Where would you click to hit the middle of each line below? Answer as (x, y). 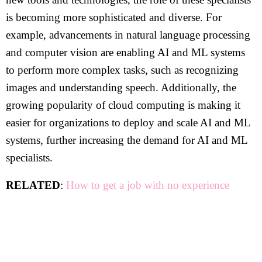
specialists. (29, 158)
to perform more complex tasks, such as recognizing (122, 70)
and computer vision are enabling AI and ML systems (125, 52)
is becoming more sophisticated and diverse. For (114, 17)
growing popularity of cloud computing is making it (123, 105)
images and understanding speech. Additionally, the (121, 87)
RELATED (33, 185)
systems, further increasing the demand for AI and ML (127, 140)
